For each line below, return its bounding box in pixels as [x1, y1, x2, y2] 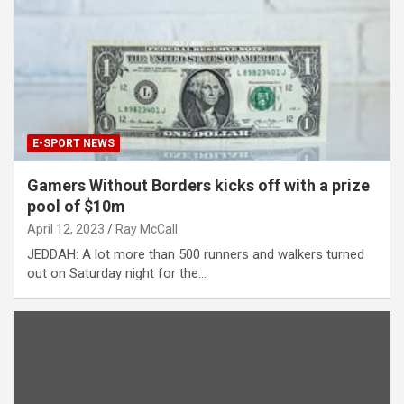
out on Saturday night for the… [27, 264, 207, 281]
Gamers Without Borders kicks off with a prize [27, 175, 370, 195]
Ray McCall [115, 221, 178, 236]
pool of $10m [27, 196, 125, 216]
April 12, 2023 [27, 221, 105, 236]
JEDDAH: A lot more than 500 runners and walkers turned [27, 245, 364, 262]
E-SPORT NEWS [32, 136, 115, 150]
